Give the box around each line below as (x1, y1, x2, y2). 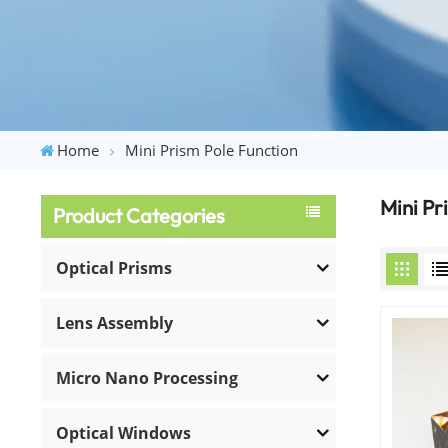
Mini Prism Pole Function (125, 139, 299, 160)
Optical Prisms (56, 256, 173, 279)
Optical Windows (56, 421, 192, 444)
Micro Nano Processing (56, 366, 239, 389)
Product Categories (53, 203, 226, 229)
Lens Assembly (56, 311, 174, 334)
